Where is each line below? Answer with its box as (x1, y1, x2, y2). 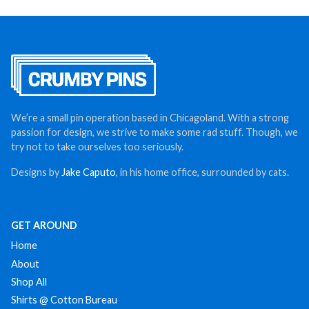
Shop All (11, 276, 47, 288)
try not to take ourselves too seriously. (11, 141, 183, 153)
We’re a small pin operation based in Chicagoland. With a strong (11, 112, 289, 124)
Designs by (11, 166, 61, 179)
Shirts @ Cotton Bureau (11, 294, 117, 306)
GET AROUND (11, 219, 77, 232)
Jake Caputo (61, 166, 116, 179)
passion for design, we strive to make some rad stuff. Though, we (11, 126, 298, 139)
